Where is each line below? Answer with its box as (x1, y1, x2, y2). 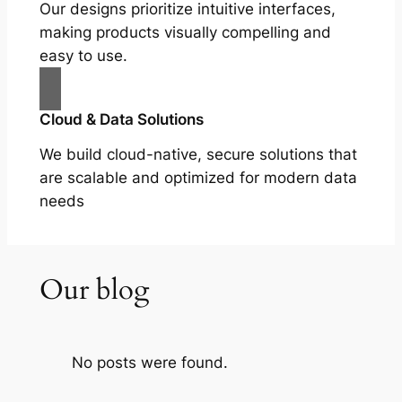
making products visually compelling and (39, 22, 331, 41)
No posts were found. (71, 354, 228, 372)
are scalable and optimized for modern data (39, 168, 357, 187)
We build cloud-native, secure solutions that (39, 144, 357, 163)
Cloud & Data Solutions (39, 109, 204, 128)
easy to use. (39, 46, 127, 65)
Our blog (39, 271, 149, 310)
